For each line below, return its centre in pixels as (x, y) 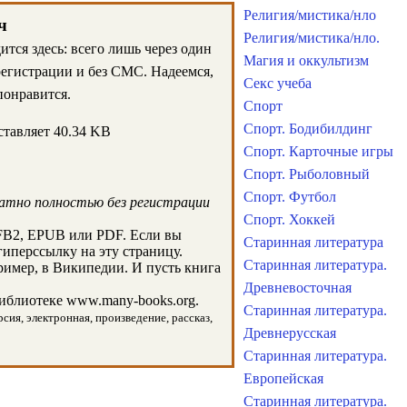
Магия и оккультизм (306, 60)
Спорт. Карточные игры (318, 151)
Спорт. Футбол (290, 197)
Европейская (283, 378)
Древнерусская (290, 333)
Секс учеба (278, 83)
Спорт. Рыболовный (307, 174)
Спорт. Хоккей (289, 219)
